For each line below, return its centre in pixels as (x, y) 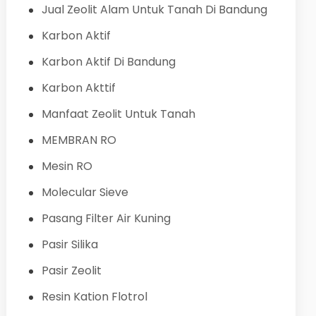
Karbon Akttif (78, 87)
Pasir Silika (69, 244)
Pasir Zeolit (71, 270)
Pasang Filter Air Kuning (106, 218)
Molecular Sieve (85, 192)
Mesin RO (67, 166)
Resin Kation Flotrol (94, 296)
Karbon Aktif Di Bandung (108, 61)
